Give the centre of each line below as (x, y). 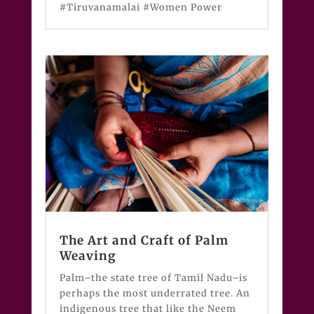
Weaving (88, 256)
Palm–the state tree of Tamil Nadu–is (153, 278)
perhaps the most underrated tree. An (155, 294)
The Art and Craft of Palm (144, 241)
